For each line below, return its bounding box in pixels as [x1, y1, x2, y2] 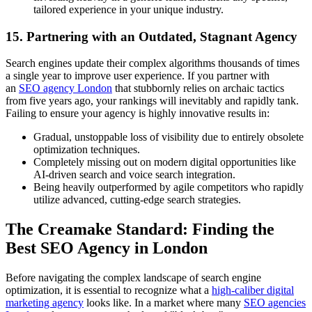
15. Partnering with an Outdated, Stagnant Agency [6, 29, 297, 44]
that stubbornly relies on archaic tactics [112, 82, 284, 95]
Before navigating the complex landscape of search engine [6, 272, 261, 284]
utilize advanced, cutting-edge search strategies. [33, 194, 241, 206]
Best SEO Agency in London [6, 239, 208, 258]
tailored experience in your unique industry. [33, 3, 224, 15]
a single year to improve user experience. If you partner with [6, 70, 270, 82]
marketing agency [6, 297, 84, 309]
